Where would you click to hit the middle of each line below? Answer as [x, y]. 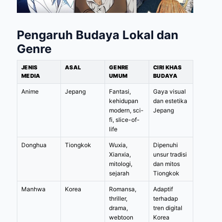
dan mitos [166, 164]
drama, [118, 208]
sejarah [119, 173]
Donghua [34, 145]
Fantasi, [120, 91]
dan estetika [170, 101]
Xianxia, [120, 154]
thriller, [118, 198]
